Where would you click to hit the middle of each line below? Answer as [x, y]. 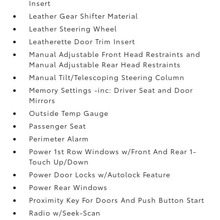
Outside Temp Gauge [69, 113]
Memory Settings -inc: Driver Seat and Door [111, 90]
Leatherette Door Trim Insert [82, 41]
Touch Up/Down [59, 161]
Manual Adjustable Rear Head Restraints [105, 64]
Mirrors [42, 100]
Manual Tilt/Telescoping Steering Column [107, 77]
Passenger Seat [58, 125]
